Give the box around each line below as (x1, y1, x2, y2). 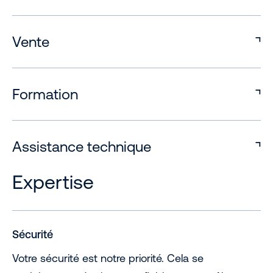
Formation (12, 86, 78, 102)
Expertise (12, 171, 94, 193)
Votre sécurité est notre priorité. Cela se (12, 252, 204, 264)
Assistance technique (12, 138, 151, 155)
